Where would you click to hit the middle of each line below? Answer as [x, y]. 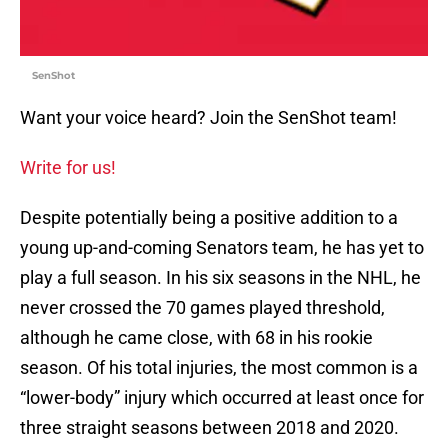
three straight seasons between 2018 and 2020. [209, 428]
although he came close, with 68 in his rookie [196, 338]
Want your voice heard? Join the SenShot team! [208, 118]
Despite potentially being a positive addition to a [209, 218]
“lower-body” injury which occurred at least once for [222, 398]
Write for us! [68, 168]
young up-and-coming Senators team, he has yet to [222, 248]
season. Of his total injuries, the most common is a [219, 368]
